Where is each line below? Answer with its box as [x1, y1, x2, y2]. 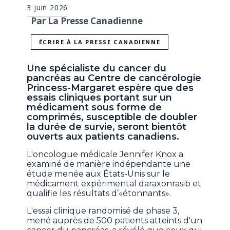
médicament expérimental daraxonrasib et [27, 179, 202, 189]
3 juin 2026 [27, 2, 68, 12]
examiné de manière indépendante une [27, 159, 191, 169]
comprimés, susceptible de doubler [27, 111, 198, 123]
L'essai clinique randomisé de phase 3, [27, 206, 180, 216]
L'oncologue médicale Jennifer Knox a [27, 149, 184, 160]
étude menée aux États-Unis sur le [27, 169, 170, 179]
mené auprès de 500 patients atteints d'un [27, 216, 203, 226]
